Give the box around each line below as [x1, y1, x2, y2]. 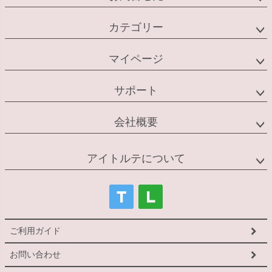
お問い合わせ [10, 250, 61, 260]
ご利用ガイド [10, 226, 61, 236]
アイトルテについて [87, 152, 185, 165]
